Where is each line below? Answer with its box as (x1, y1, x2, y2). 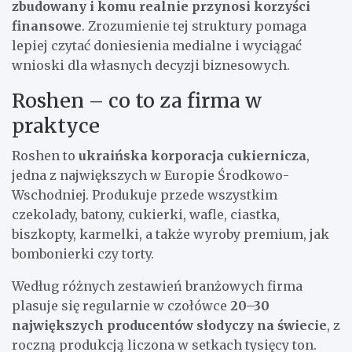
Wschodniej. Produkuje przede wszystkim (12, 186, 277, 203)
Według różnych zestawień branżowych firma (12, 277, 302, 294)
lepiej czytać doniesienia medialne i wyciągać (12, 37, 302, 53)
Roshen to (12, 147, 79, 163)
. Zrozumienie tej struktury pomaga (82, 17, 306, 34)
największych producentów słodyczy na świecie (12, 317, 327, 333)
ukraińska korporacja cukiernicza (79, 147, 306, 163)
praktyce (12, 112, 100, 138)
